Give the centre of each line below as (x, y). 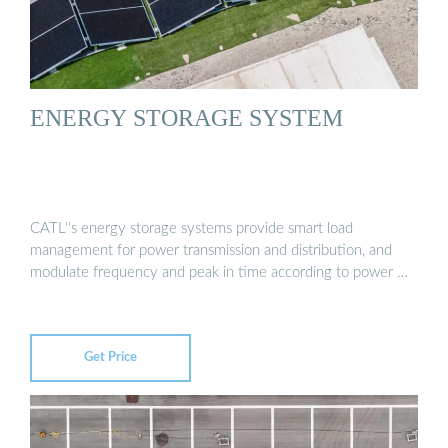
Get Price (110, 358)
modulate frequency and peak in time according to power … (219, 273)
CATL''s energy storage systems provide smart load (191, 229)
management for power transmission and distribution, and (211, 251)
